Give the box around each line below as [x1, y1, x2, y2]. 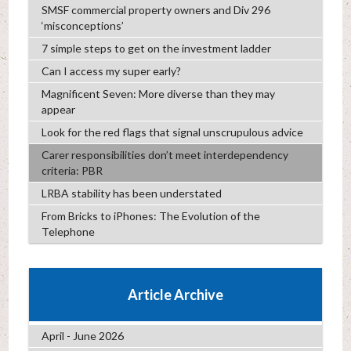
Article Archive [128, 285, 223, 303]
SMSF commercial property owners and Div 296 [41, 3, 270, 17]
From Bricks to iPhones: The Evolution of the [41, 209, 260, 223]
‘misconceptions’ [41, 19, 124, 33]
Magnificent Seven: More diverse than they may [41, 87, 275, 101]
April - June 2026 [41, 328, 124, 342]
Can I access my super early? [41, 64, 181, 78]
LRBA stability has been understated [41, 186, 222, 201]
